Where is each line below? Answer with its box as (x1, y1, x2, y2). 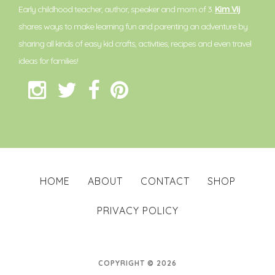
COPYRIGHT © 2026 (98, 258, 177, 268)
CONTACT (140, 175, 190, 188)
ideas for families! (18, 55, 78, 67)
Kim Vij (215, 4, 240, 15)
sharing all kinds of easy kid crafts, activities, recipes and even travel (18, 38, 251, 50)
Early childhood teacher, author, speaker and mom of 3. (18, 4, 215, 15)
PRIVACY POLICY (96, 204, 179, 217)
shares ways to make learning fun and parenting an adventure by (18, 21, 247, 33)
